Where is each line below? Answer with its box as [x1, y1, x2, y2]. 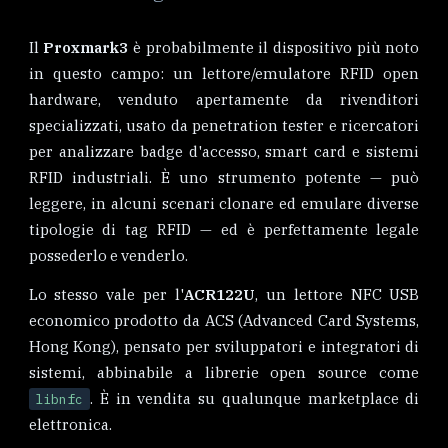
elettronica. [28, 415, 112, 435]
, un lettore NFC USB [255, 285, 420, 305]
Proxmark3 [43, 37, 129, 57]
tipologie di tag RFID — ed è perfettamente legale [28, 219, 420, 239]
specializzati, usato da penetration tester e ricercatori [28, 115, 420, 135]
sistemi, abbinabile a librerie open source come [28, 363, 420, 383]
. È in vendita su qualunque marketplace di [90, 389, 420, 409]
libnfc [35, 390, 84, 409]
